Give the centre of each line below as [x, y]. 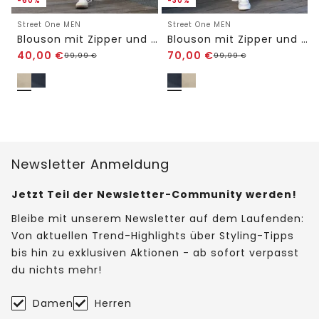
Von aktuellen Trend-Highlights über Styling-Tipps [153, 235]
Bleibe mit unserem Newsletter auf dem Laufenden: [158, 218]
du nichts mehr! [57, 270]
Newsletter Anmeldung [90, 164]
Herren [113, 303]
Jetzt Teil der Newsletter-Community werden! [154, 194]
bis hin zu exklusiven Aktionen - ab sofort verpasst [155, 252]
